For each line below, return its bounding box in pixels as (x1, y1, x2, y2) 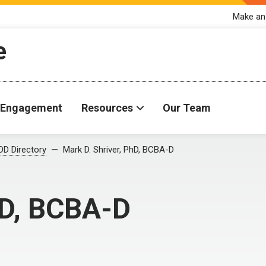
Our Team (163, 102, 211, 114)
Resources (81, 102, 133, 114)
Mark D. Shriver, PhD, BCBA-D (63, 144, 174, 155)
